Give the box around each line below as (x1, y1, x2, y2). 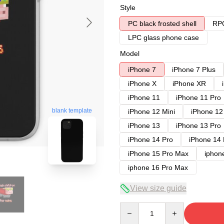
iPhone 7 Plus (172, 65, 215, 73)
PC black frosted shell (128, 19, 196, 27)
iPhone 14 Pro (128, 135, 173, 143)
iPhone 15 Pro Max (128, 149, 188, 157)
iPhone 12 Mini (128, 107, 175, 115)
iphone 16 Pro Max (128, 163, 188, 171)
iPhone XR (172, 79, 206, 87)
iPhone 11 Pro (176, 93, 221, 101)
